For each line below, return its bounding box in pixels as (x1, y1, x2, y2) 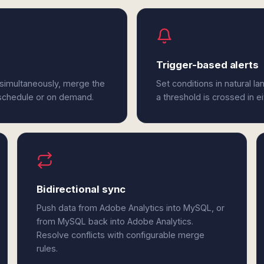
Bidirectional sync (37, 183, 126, 195)
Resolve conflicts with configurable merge (37, 230, 205, 240)
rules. (37, 243, 58, 253)
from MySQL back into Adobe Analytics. (37, 216, 194, 226)
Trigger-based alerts (156, 59, 259, 71)
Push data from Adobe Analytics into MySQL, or (37, 203, 225, 213)
